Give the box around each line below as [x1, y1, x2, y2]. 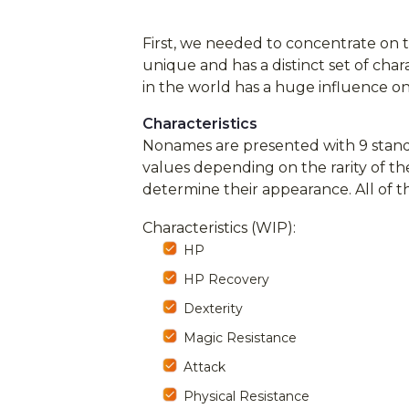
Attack [184, 358, 225, 375]
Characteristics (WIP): [142, 218, 296, 236]
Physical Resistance [184, 387, 309, 404]
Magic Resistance [184, 329, 297, 346]
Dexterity [184, 299, 243, 317]
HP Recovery [184, 270, 269, 288]
